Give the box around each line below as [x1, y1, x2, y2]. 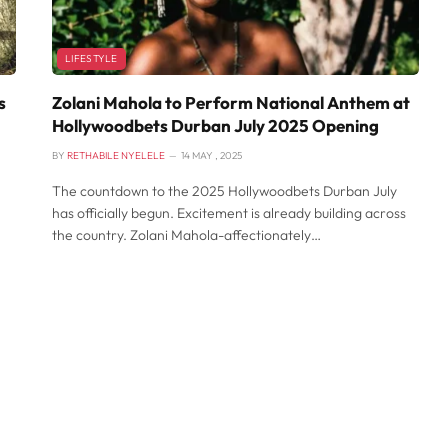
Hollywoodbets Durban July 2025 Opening [52, 114, 379, 136]
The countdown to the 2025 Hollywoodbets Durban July [52, 181, 397, 200]
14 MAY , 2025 [181, 148, 242, 162]
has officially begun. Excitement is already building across [52, 203, 406, 222]
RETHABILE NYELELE [67, 148, 165, 162]
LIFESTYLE [65, 51, 118, 65]
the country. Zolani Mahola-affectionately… [52, 225, 321, 244]
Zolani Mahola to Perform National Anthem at [52, 91, 410, 113]
